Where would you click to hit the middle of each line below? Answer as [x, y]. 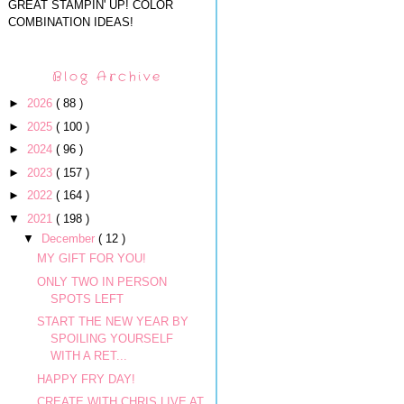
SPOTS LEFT [87, 298]
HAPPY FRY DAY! [87, 379]
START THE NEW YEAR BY [113, 321]
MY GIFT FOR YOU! [92, 258]
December [69, 238]
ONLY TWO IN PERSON [102, 281]
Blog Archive [107, 76]
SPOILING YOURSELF [112, 339]
